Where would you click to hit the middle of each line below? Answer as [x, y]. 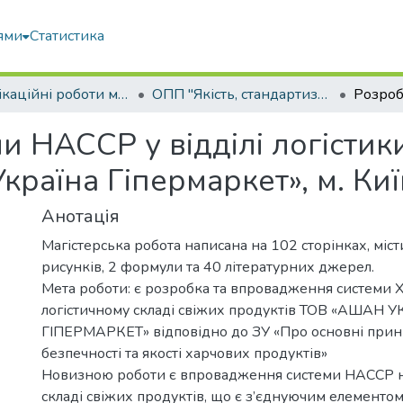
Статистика [67, 36]
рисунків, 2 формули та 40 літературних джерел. [208, 267]
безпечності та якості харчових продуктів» [184, 354]
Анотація [81, 216]
